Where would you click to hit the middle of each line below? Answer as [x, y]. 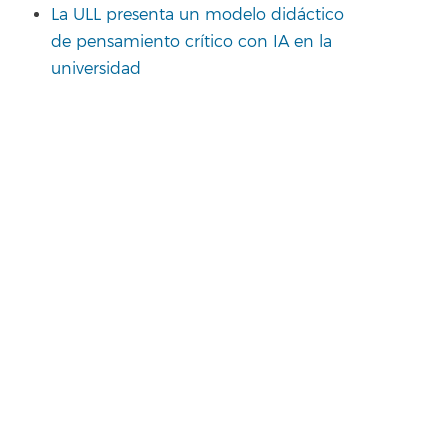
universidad [96, 68]
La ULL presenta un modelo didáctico [197, 14]
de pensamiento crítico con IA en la [191, 41]
